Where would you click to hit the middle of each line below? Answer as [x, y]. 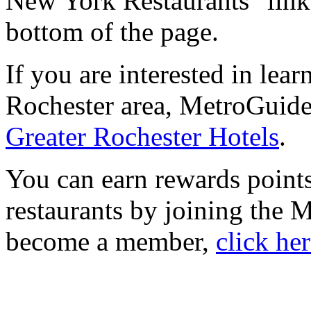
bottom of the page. [112, 31]
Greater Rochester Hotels [142, 136]
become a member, [111, 241]
